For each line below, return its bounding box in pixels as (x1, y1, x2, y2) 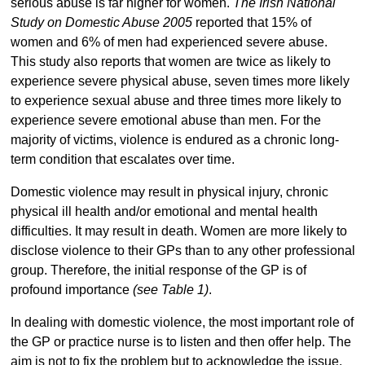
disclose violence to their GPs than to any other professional (10, 244, 355, 258)
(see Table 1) (132, 283, 209, 297)
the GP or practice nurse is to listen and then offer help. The (10, 335, 351, 350)
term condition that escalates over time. (10, 152, 241, 167)
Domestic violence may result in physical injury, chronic (10, 185, 328, 200)
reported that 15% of (191, 15, 311, 30)
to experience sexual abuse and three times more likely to (10, 94, 341, 108)
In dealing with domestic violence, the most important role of (10, 315, 354, 330)
